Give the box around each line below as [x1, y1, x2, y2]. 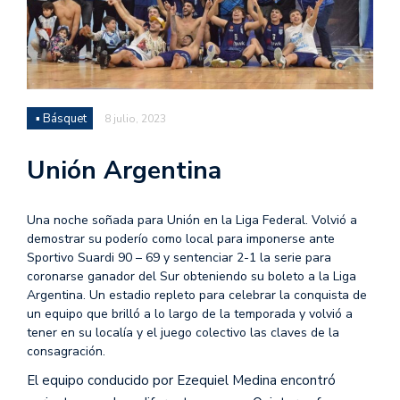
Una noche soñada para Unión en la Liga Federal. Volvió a [27, 211, 357, 229]
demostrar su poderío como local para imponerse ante [27, 229, 335, 247]
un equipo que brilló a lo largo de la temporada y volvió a [27, 304, 353, 322]
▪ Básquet [36, 110, 87, 127]
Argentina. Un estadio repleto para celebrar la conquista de [27, 286, 367, 304]
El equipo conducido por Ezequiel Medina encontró [27, 371, 336, 389]
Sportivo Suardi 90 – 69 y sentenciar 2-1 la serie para [27, 248, 331, 266]
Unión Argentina [27, 153, 221, 187]
